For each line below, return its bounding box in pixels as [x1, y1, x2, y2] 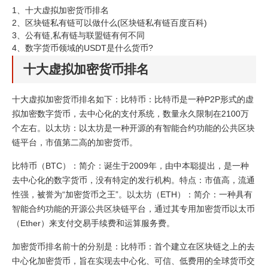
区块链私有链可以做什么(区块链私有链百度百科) [25, 18, 207, 28]
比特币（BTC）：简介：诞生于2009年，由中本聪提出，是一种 [12, 161, 249, 170]
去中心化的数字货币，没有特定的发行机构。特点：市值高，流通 [12, 175, 255, 185]
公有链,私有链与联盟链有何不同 [25, 31, 145, 40]
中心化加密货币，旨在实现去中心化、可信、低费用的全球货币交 [12, 256, 255, 266]
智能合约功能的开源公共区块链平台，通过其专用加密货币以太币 [12, 204, 255, 214]
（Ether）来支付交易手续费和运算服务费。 [12, 218, 175, 228]
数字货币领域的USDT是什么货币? [25, 43, 153, 53]
